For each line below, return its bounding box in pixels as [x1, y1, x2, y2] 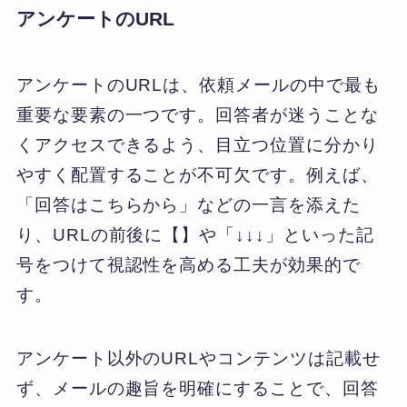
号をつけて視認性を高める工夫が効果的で [15, 254, 361, 274]
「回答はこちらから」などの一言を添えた [15, 194, 361, 214]
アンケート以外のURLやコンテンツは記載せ [15, 349, 381, 369]
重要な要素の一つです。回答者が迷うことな [15, 104, 379, 124]
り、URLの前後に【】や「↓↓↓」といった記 [15, 224, 374, 244]
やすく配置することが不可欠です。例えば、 [15, 164, 379, 184]
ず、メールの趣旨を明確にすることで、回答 [15, 379, 379, 399]
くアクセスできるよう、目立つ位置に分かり [15, 134, 379, 154]
